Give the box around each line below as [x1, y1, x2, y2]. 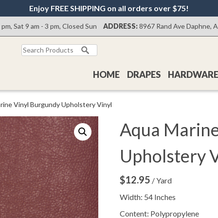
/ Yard [152, 176, 172, 185]
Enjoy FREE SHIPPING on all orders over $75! [29, 3, 189, 13]
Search [21, 44, 43, 53]
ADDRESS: [103, 22, 138, 30]
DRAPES [127, 69, 161, 80]
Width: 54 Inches [120, 192, 176, 201]
